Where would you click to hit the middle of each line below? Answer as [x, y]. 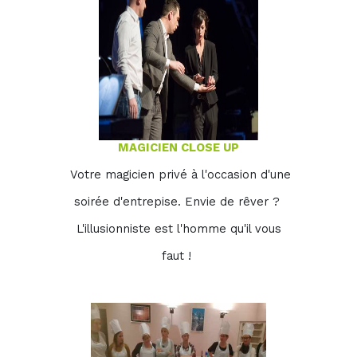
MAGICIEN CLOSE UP [178, 147]
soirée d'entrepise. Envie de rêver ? [178, 202]
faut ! [178, 256]
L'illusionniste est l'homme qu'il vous [178, 229]
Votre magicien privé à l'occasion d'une [180, 175]
